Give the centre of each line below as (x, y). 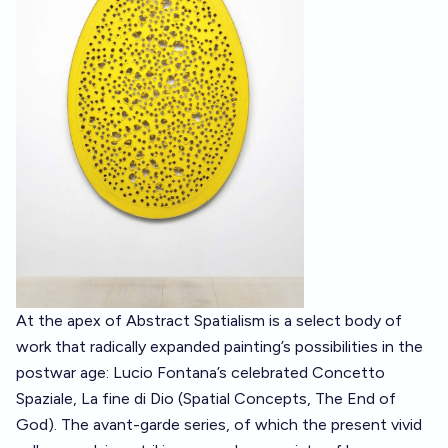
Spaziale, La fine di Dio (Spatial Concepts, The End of (206, 398)
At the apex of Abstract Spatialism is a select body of (209, 320)
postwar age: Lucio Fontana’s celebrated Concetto (200, 372)
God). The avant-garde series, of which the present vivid (219, 424)
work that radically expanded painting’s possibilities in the (219, 346)
